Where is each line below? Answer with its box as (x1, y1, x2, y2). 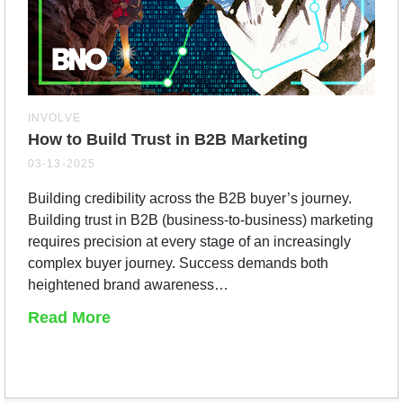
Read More (28, 308, 111, 327)
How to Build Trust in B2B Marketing (28, 130, 308, 148)
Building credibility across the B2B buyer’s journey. (28, 190, 352, 206)
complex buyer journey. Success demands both (28, 255, 328, 271)
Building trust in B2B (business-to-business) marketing (28, 211, 373, 228)
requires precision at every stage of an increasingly (28, 233, 351, 249)
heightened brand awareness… (28, 276, 228, 292)
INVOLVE (28, 111, 81, 124)
